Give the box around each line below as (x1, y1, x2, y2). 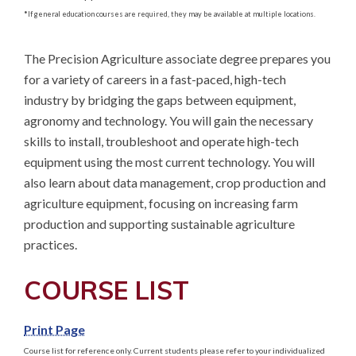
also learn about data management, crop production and (24, 174, 326, 190)
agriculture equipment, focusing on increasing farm (24, 195, 298, 211)
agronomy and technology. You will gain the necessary (24, 112, 313, 128)
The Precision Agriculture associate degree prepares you (24, 50, 331, 66)
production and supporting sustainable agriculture (24, 215, 295, 231)
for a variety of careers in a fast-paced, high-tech (24, 71, 286, 87)
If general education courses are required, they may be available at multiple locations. (28, 9, 315, 18)
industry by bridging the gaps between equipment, (24, 91, 296, 107)
